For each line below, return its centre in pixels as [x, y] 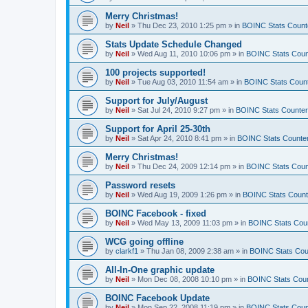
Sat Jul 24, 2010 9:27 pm [179, 110]
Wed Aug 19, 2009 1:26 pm [182, 195]
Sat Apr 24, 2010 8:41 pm [179, 138]
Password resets [140, 185]
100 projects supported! [155, 73]
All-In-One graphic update [160, 270]
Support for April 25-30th [158, 129]
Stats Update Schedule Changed [174, 44]
